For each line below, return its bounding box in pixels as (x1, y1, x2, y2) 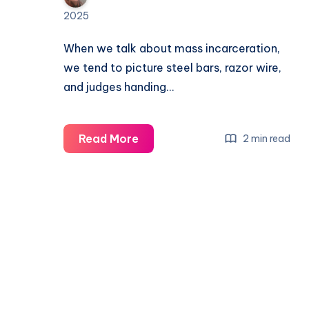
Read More (79, 132, 139, 146)
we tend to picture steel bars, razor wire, (63, 61, 281, 75)
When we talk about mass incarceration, (63, 41, 280, 56)
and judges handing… (63, 80, 174, 94)
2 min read (241, 132, 291, 145)
